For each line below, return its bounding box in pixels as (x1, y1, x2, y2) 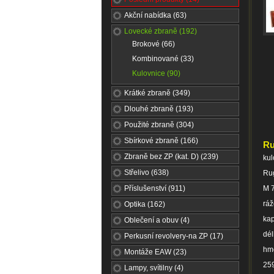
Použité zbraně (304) (124, 120, 194, 129)
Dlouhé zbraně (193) (124, 105, 193, 113)
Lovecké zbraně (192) (124, 27, 197, 35)
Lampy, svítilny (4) (124, 264, 183, 272)
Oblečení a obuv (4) (124, 216, 190, 224)
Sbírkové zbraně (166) (124, 136, 198, 145)
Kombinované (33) (132, 54, 194, 63)
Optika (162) (124, 200, 165, 209)
